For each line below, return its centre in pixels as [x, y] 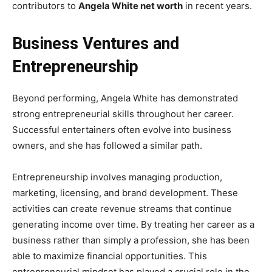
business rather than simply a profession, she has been [131, 240]
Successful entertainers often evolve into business [122, 129]
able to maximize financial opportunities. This [110, 256]
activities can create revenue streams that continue [122, 208]
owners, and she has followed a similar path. [107, 145]
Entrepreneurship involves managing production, [117, 177]
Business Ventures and [96, 43]
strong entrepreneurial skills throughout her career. [123, 114]
